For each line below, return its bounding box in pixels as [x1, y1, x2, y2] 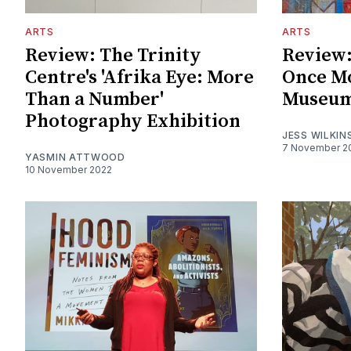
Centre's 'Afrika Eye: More [25, 66, 254, 90]
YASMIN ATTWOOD [25, 151, 125, 164]
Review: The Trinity [25, 44, 201, 68]
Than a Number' [25, 88, 164, 112]
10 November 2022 [25, 164, 112, 176]
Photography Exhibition [25, 110, 241, 134]
